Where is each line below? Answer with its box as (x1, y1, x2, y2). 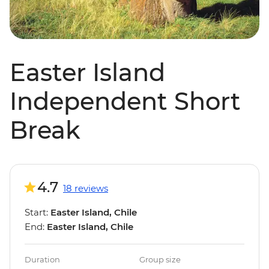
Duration (25, 255, 60, 265)
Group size (139, 255, 181, 265)
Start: (25, 207, 50, 219)
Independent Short (10, 86, 241, 116)
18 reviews (63, 183, 108, 195)
